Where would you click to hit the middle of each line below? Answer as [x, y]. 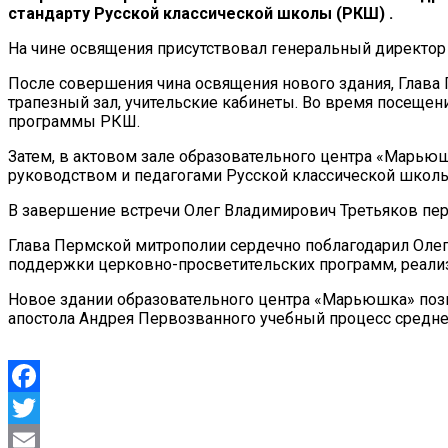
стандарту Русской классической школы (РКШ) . [200, 13]
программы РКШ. [74, 121]
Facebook [42, 407]
